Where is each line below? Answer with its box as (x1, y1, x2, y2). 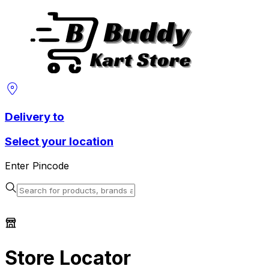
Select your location (5, 134, 113, 149)
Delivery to (5, 109, 64, 124)
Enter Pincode (5, 160, 69, 172)
